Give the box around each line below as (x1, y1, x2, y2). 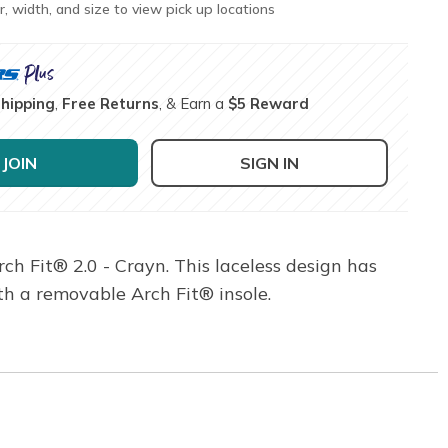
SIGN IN (240, 152, 300, 173)
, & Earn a (159, 93, 229, 113)
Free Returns (62, 93, 160, 113)
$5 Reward (228, 93, 310, 113)
